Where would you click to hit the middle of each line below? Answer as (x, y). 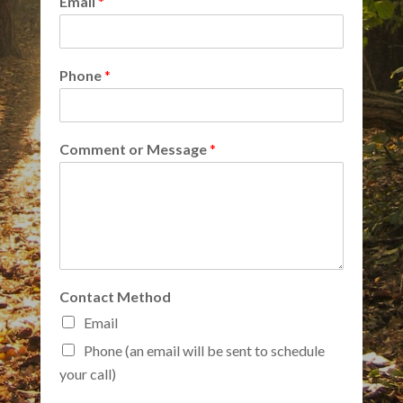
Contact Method (115, 297)
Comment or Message (134, 149)
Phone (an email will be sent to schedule (204, 351)
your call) (87, 374)
